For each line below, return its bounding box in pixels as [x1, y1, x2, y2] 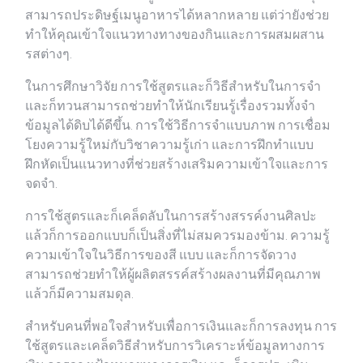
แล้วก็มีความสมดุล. [25, 285, 134, 303]
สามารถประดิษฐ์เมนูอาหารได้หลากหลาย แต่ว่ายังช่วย [25, 6, 329, 24]
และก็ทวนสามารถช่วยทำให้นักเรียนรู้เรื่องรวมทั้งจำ [25, 97, 315, 115]
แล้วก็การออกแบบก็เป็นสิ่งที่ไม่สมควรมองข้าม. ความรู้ [25, 227, 330, 245]
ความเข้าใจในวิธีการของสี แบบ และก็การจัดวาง [25, 246, 297, 264]
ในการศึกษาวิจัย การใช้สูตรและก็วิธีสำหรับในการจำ [25, 78, 321, 96]
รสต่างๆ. [25, 45, 72, 63]
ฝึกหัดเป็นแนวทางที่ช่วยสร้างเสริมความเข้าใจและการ [25, 156, 328, 173]
